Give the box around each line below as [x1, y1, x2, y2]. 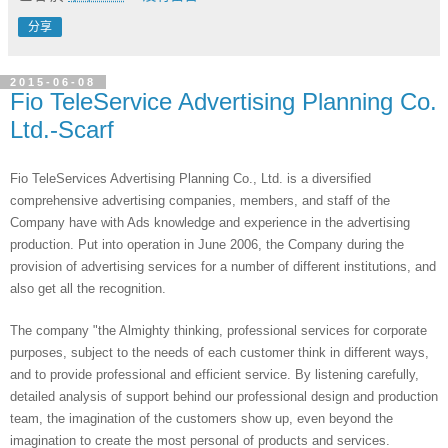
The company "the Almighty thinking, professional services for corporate [10, 323, 427, 338]
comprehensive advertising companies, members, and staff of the [10, 193, 390, 208]
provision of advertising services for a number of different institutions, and [10, 259, 436, 274]
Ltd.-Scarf [10, 116, 114, 144]
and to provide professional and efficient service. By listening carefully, [10, 367, 419, 382]
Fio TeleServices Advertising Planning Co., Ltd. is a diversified [10, 171, 371, 186]
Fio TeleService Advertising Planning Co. [10, 88, 437, 116]
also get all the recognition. [10, 281, 166, 296]
